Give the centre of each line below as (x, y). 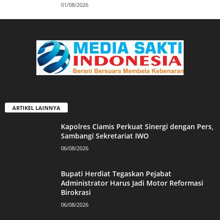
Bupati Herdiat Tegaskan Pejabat (116, 173)
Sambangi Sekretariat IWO (105, 136)
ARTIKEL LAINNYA (36, 108)
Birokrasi (76, 192)
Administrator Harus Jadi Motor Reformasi (132, 183)
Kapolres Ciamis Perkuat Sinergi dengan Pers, (137, 126)
